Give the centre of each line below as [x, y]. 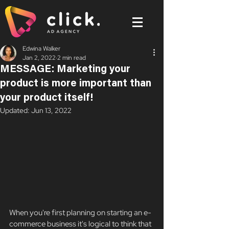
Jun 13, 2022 [51, 110]
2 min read [72, 58]
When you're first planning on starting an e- [80, 213]
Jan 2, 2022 [39, 58]
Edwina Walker [41, 49]
